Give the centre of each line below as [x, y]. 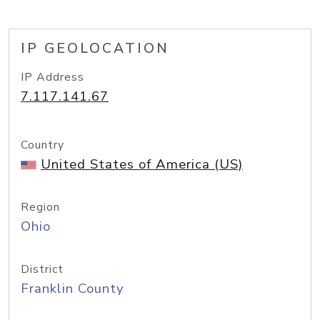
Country [42, 145]
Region [40, 207]
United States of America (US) [142, 164]
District [42, 269]
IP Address [52, 77]
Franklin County [72, 289]
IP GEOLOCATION [95, 49]
